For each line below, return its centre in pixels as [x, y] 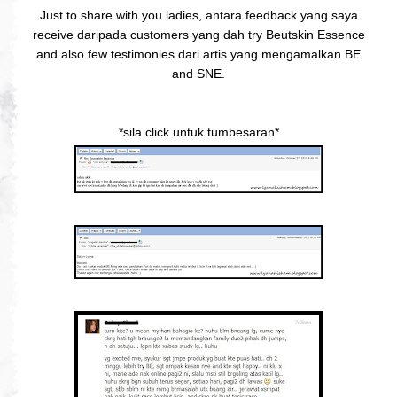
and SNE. [198, 73]
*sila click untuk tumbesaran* [198, 132]
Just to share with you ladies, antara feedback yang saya [198, 15]
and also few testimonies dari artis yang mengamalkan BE [198, 54]
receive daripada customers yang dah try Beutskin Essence [198, 34]
